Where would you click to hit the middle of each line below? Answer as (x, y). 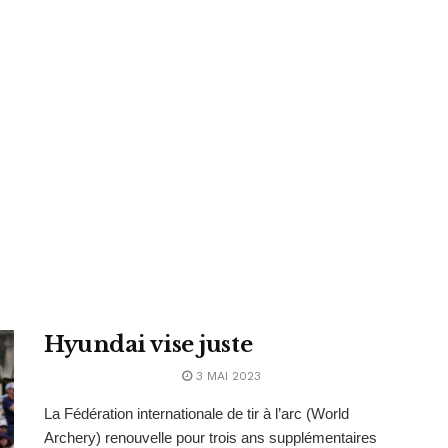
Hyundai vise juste (148, 344)
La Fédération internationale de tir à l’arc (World (196, 413)
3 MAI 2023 (226, 376)
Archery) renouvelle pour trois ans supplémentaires (210, 437)
